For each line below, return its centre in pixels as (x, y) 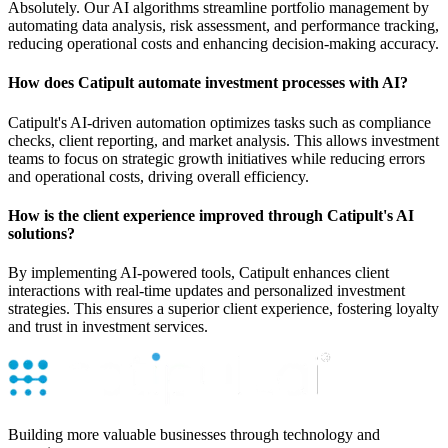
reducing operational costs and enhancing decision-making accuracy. (223, 43)
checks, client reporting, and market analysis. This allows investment (223, 140)
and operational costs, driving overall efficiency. (158, 176)
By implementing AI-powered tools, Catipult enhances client (198, 273)
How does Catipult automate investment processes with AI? (208, 83)
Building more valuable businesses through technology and (194, 435)
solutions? (41, 233)
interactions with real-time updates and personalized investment (206, 291)
